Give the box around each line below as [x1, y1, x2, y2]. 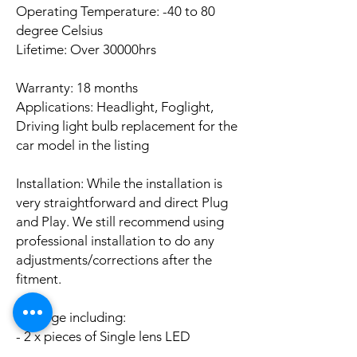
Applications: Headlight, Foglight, [16, 98, 214, 115]
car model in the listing [16, 136, 149, 153]
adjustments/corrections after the [16, 251, 212, 268]
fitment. [16, 270, 61, 287]
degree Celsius [16, 22, 103, 38]
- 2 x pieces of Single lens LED [16, 328, 190, 344]
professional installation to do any [16, 232, 214, 249]
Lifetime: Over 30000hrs [16, 41, 156, 57]
